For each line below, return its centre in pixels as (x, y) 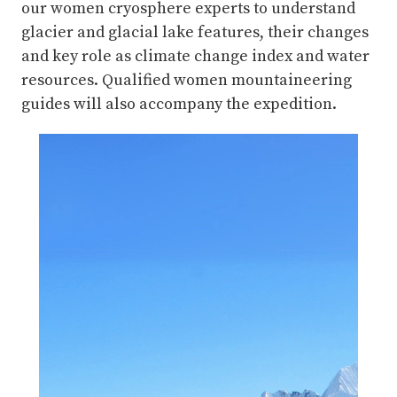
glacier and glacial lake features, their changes (195, 32)
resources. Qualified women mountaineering (187, 80)
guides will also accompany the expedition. (179, 104)
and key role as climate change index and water (195, 56)
